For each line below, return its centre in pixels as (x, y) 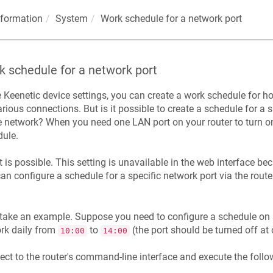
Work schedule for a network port (171, 19)
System (71, 19)
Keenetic (22, 95)
